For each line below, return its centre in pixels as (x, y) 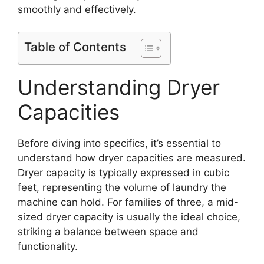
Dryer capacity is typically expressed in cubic (123, 173)
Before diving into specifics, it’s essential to (119, 143)
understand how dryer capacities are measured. (132, 158)
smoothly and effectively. (77, 9)
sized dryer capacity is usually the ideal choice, (129, 217)
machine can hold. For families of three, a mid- (128, 202)
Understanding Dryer (119, 88)
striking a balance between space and (108, 232)
